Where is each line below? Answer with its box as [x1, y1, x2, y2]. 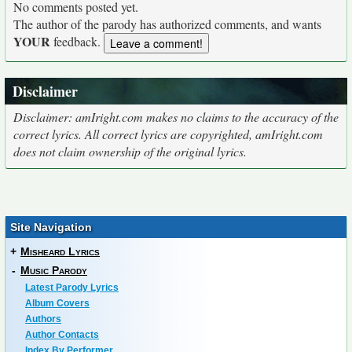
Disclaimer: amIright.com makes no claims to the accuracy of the [13, 108, 339, 126]
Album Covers [25, 298, 90, 310]
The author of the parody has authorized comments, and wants [13, 16, 321, 32]
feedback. [50, 33, 104, 49]
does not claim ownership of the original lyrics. [13, 143, 247, 160]
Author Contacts [25, 329, 99, 341]
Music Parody [20, 264, 87, 277]
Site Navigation [10, 221, 92, 234]
